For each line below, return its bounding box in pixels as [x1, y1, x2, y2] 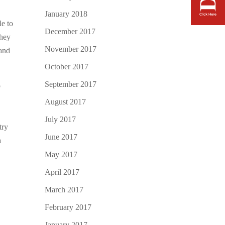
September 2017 [45, 79, 97, 88]
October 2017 [45, 62, 89, 71]
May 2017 [45, 150, 78, 159]
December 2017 [45, 27, 96, 36]
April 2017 [45, 167, 80, 176]
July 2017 [45, 115, 76, 124]
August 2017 [45, 97, 86, 106]
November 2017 [45, 44, 97, 53]
